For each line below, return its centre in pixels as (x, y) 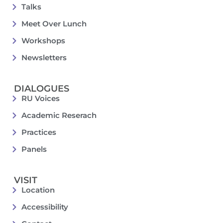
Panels (34, 149)
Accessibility (45, 207)
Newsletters (44, 57)
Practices (39, 132)
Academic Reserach (59, 115)
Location (38, 190)
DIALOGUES (42, 88)
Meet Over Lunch (54, 23)
